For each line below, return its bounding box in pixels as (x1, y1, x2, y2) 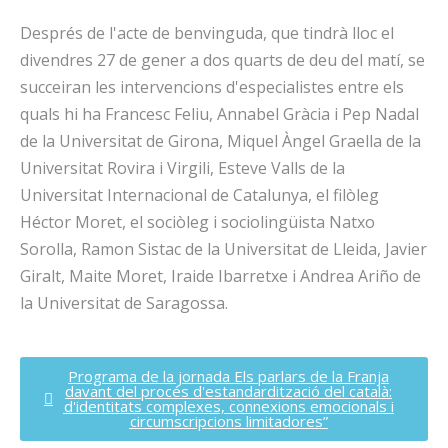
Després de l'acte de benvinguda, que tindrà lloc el (20, 22, 394, 44)
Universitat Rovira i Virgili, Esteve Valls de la (20, 157, 345, 179)
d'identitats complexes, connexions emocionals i (63, 396, 394, 416)
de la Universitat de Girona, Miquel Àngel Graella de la (20, 130, 421, 152)
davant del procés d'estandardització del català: (65, 381, 392, 401)
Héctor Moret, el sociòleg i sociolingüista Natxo (20, 211, 375, 233)
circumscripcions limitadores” (129, 411, 328, 431)
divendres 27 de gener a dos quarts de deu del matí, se (20, 49, 425, 71)
